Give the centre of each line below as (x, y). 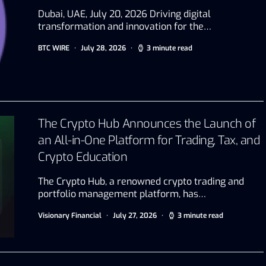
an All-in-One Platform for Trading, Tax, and (149, 140)
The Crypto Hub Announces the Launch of (147, 123)
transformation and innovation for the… (125, 26)
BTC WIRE (54, 48)
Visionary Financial (70, 215)
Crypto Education (83, 157)
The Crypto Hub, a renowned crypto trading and (141, 181)
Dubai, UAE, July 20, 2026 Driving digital (124, 14)
